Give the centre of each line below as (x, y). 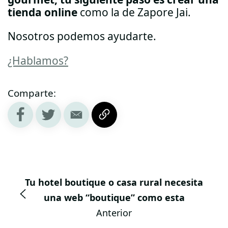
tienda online (42, 12)
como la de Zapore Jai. (134, 12)
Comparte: (32, 93)
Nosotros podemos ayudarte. (82, 36)
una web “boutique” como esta (114, 197)
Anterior (114, 212)
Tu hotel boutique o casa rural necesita (114, 182)
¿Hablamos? (38, 60)
